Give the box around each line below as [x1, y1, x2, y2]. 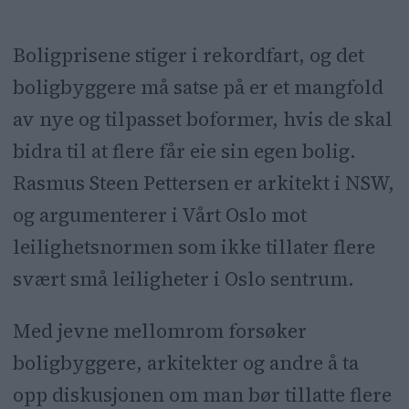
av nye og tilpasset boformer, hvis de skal [12, 106, 393, 133]
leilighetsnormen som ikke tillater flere [12, 234, 375, 261]
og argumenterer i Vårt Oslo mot [12, 202, 307, 229]
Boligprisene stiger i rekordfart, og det [12, 42, 364, 69]
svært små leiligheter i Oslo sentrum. [12, 266, 354, 293]
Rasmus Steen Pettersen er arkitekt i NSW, [12, 170, 394, 197]
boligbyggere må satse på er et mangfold [12, 74, 383, 101]
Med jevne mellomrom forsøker [12, 317, 307, 344]
